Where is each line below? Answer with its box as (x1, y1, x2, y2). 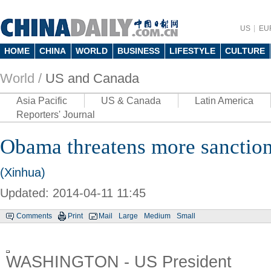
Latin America (195, 96, 253, 106)
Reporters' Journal (16, 109, 95, 120)
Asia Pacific (16, 96, 67, 106)
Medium (144, 212, 171, 220)
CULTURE (225, 46, 265, 56)
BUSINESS (117, 46, 160, 56)
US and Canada (45, 71, 139, 86)
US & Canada (101, 96, 161, 106)
